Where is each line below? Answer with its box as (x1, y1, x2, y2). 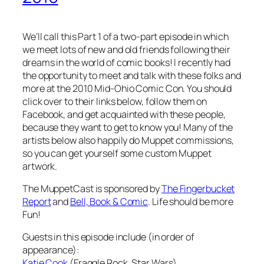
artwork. (22, 159, 58, 173)
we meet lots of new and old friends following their (22, 42, 230, 56)
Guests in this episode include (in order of (22, 230, 194, 244)
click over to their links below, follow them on (22, 94, 207, 108)
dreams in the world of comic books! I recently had (22, 55, 230, 69)
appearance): (22, 243, 80, 257)
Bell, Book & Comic (70, 195, 148, 209)
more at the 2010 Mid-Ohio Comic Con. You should (22, 81, 232, 95)
